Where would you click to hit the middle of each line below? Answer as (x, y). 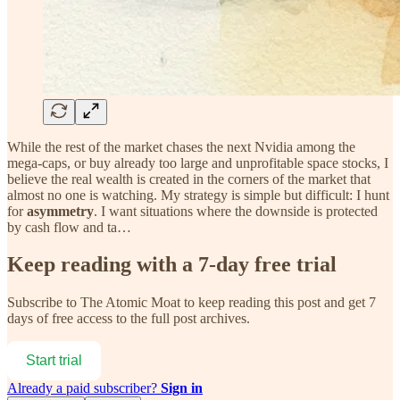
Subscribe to (44, 303)
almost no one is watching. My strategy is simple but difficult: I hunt (198, 195)
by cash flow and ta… (69, 227)
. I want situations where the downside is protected (236, 211)
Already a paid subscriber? (84, 388)
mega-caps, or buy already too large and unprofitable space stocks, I (198, 162)
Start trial (54, 361)
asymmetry (60, 211)
